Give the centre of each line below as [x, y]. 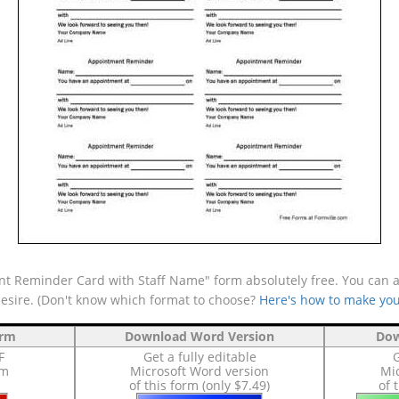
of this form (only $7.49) [199, 385]
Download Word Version [199, 336]
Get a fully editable [199, 357]
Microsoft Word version [199, 371]
